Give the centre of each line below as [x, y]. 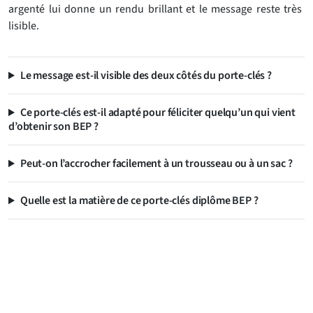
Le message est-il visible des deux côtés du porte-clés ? [146, 76]
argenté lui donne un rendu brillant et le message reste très [155, 9]
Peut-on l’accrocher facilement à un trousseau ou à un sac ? [156, 164]
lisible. [24, 26]
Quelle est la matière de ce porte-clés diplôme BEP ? [139, 201]
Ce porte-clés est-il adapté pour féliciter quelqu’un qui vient [158, 113]
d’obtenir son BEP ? [53, 127]
